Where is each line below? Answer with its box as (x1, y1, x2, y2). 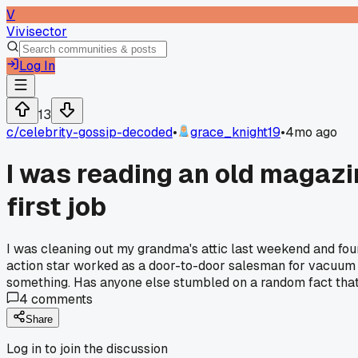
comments (28, 290, 93, 308)
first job (6, 190, 106, 224)
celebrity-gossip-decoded (19, 124, 173, 141)
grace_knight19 (190, 124, 280, 141)
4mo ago (285, 124, 337, 141)
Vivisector (6, 23, 67, 40)
